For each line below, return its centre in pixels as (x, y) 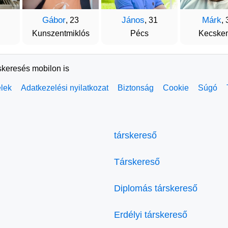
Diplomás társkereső (156, 188)
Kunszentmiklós (61, 33)
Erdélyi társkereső (151, 215)
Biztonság (136, 88)
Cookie (176, 88)
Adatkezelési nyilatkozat (65, 88)
